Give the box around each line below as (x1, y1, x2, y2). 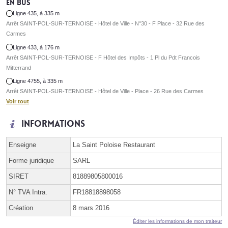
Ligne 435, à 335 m (13, 10, 60, 17)
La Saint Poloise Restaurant (73, 141, 155, 149)
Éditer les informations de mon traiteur (133, 218, 222, 224)
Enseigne (9, 141, 36, 149)
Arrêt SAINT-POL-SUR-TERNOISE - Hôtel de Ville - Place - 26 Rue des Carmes (6, 88, 204, 95)
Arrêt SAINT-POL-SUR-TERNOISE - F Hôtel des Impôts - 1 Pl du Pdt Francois (6, 54, 200, 61)
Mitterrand (6, 64, 31, 71)
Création (9, 204, 33, 212)
